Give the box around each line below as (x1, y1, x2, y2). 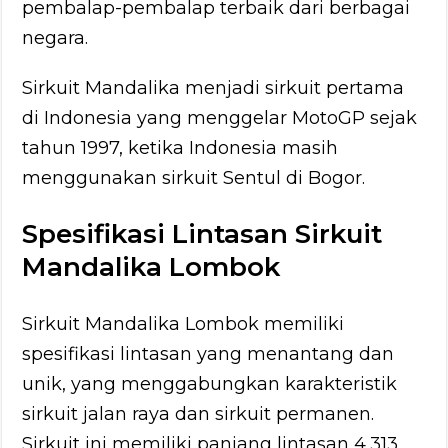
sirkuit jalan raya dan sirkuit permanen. (22, 402, 375, 425)
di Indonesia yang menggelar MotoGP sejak (22, 106, 418, 129)
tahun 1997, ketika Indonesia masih (22, 136, 339, 159)
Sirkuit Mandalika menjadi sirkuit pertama (22, 76, 405, 99)
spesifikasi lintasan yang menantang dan (22, 342, 395, 365)
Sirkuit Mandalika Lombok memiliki (22, 312, 345, 335)
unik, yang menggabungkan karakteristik (22, 372, 398, 395)
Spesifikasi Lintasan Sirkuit (22, 217, 383, 250)
